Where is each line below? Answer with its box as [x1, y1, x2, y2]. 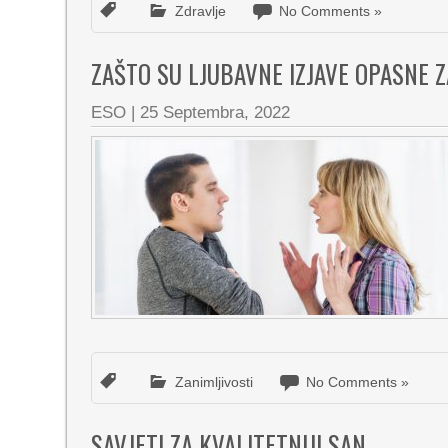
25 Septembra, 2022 [140, 103, 291, 122]
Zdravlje [175, 3, 227, 19]
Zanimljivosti [175, 374, 254, 390]
